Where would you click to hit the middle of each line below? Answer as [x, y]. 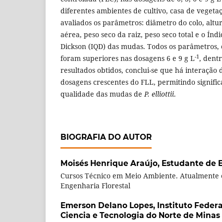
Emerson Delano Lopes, [109, 205]
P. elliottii [159, 94]
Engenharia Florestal [95, 185]
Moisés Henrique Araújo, [111, 163]
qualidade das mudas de [102, 94]
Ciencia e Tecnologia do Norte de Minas [140, 215]
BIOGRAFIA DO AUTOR [106, 137]
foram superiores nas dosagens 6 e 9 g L [128, 58]
